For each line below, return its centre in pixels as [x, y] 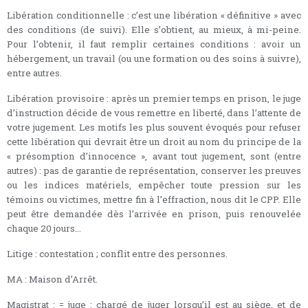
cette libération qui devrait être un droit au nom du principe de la [154, 141]
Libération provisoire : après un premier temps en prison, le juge [154, 98]
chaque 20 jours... [44, 228]
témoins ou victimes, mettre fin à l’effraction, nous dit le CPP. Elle [154, 199]
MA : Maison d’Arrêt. [52, 279]
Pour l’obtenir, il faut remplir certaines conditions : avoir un [154, 44]
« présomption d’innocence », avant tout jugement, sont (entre [154, 156]
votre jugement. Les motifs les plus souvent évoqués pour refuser [154, 127]
